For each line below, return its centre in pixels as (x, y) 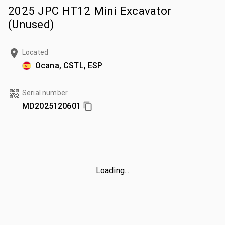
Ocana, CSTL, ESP (69, 65)
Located (35, 52)
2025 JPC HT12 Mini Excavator (90, 10)
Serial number (45, 93)
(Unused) (31, 24)
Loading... (113, 170)
